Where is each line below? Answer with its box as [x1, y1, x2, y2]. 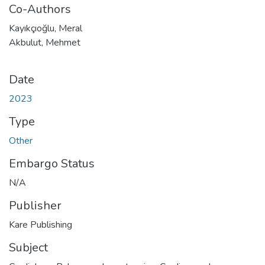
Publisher [9, 197, 62, 214]
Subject [9, 239, 48, 256]
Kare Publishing [9, 218, 72, 231]
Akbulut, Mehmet [9, 35, 80, 49]
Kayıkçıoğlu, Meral [9, 21, 82, 35]
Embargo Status [9, 155, 95, 172]
